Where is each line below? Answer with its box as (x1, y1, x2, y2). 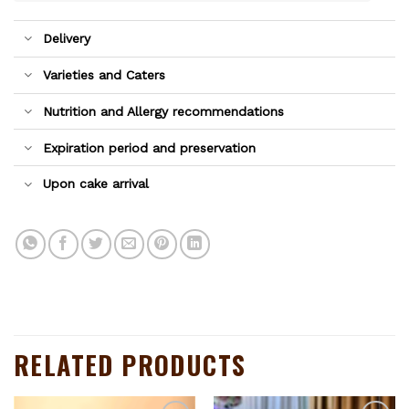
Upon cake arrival (43, 176, 150, 192)
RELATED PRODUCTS (14, 346, 246, 384)
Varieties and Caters (43, 68, 166, 83)
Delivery (43, 31, 91, 47)
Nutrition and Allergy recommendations (43, 103, 285, 119)
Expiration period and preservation (43, 140, 257, 155)
